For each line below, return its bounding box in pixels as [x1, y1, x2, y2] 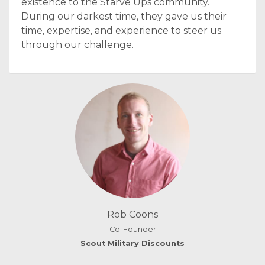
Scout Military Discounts [80, 239, 185, 248]
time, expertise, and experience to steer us [21, 25, 221, 36]
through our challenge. [21, 39, 134, 50]
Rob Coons [107, 209, 158, 220]
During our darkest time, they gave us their [21, 11, 227, 22]
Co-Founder [109, 225, 156, 234]
